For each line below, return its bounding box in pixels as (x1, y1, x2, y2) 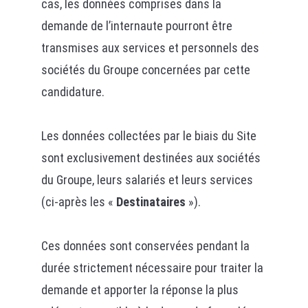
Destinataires (115, 195, 186, 209)
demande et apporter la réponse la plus (41, 283, 239, 297)
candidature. (41, 85, 104, 99)
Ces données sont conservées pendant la (41, 239, 250, 253)
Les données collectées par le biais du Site (41, 129, 256, 143)
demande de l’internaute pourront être (41, 19, 232, 33)
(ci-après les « (41, 195, 116, 209)
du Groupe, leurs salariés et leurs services (41, 173, 253, 187)
